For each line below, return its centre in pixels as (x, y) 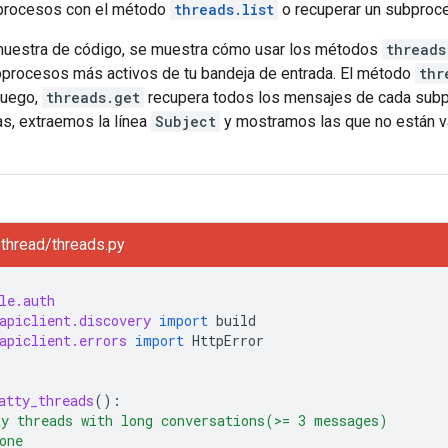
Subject (185, 121)
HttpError (228, 340)
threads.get (93, 97)
